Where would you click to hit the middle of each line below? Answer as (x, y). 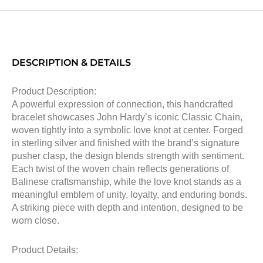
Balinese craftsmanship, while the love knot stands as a (127, 182)
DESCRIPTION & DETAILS (71, 63)
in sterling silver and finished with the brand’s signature (126, 143)
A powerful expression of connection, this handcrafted (122, 104)
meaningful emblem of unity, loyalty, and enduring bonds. (129, 195)
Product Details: (45, 250)
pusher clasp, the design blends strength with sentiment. (128, 156)
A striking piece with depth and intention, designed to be (127, 208)
